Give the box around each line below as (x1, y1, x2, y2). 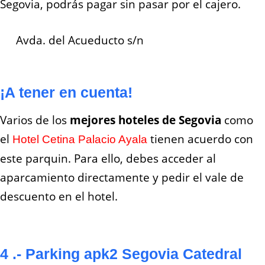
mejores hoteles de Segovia (70, 112, 221, 128)
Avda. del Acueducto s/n (12, 33, 144, 49)
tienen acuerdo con (147, 131, 253, 147)
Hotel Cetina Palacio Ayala (9, 133, 147, 146)
